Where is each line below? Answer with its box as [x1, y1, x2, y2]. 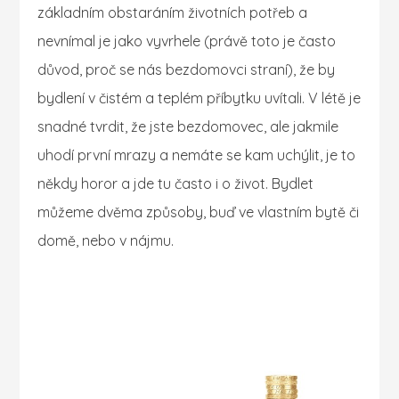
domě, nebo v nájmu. [37, 232, 175, 250]
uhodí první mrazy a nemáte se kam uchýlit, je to [37, 146, 356, 165]
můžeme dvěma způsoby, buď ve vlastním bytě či [37, 203, 360, 222]
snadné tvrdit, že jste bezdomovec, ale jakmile [37, 118, 339, 136]
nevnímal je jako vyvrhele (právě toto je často [37, 32, 337, 51]
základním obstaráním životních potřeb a [37, 4, 308, 22]
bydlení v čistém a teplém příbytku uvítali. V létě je [37, 89, 362, 108]
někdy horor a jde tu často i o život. [37, 175, 273, 193]
